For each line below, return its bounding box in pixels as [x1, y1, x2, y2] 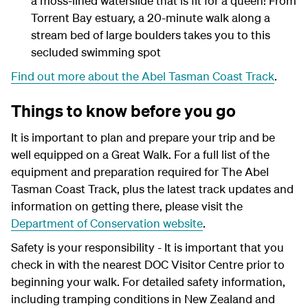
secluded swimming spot [30, 45, 161, 59]
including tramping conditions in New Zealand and [11, 291, 275, 306]
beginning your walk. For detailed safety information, [11, 274, 285, 289]
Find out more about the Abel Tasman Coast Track [11, 69, 274, 83]
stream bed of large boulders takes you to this [30, 27, 270, 42]
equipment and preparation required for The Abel [11, 164, 269, 179]
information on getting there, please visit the [11, 199, 243, 213]
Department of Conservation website [11, 216, 203, 230]
